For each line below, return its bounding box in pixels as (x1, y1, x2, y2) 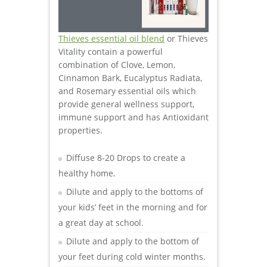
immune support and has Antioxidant (58, 111, 209, 123)
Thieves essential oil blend (58, 32, 164, 44)
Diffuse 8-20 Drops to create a (66, 151, 185, 163)
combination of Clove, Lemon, (58, 58, 175, 70)
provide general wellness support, (58, 98, 194, 110)
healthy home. (58, 167, 116, 179)
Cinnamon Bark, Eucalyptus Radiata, (58, 72, 202, 83)
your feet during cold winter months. (58, 250, 206, 262)
